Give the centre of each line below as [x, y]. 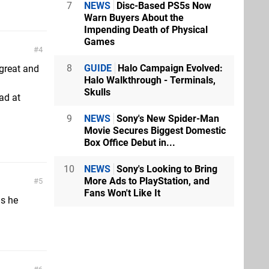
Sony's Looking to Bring [166, 169]
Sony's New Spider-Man [167, 119]
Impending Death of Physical [146, 30]
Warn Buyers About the [134, 18]
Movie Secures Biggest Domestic [155, 131]
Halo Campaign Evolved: [169, 68]
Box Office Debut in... [130, 143]
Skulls [97, 92]
